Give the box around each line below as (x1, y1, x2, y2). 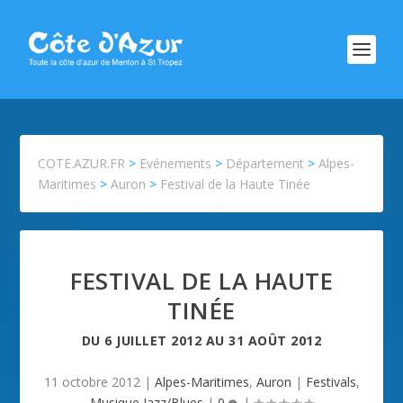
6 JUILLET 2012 (104, 332, 202, 349)
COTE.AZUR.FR (38, 155, 126, 172)
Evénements (139, 155, 212, 172)
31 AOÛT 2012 (228, 332, 322, 349)
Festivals (305, 373, 356, 390)
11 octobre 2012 (43, 373, 140, 390)
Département (226, 155, 305, 172)
